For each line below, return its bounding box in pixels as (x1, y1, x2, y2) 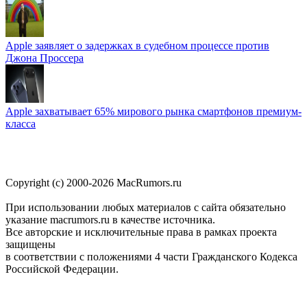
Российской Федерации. (5, 262, 119, 275)
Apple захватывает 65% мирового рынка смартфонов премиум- (5, 105, 302, 117)
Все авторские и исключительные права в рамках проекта (5, 225, 277, 238)
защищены (5, 238, 56, 250)
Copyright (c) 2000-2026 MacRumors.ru (5, 176, 182, 188)
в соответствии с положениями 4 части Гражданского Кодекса (5, 250, 297, 262)
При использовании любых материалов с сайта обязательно (5, 201, 286, 213)
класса (5, 117, 36, 130)
